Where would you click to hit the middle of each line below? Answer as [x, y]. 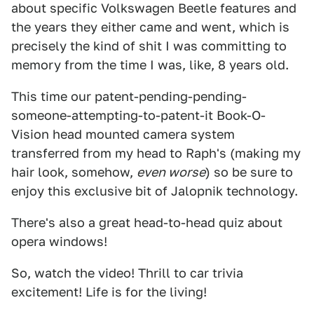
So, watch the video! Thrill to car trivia [127, 273]
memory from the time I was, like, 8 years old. [150, 65]
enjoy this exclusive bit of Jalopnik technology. [155, 191]
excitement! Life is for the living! [109, 292]
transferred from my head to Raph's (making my [156, 153]
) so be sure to [249, 172]
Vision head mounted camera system [123, 134]
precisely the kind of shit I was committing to [149, 46]
